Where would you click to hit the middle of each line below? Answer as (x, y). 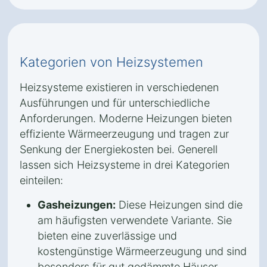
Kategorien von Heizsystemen (111, 62)
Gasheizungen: (77, 205)
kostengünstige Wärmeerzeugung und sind (142, 251)
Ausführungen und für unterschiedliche (115, 103)
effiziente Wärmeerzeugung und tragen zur (124, 134)
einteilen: (41, 180)
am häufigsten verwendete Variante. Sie (135, 220)
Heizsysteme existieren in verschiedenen (119, 87)
